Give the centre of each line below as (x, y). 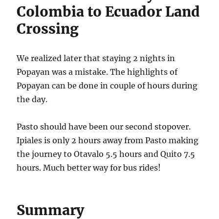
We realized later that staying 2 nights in (96, 58)
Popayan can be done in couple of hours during (107, 85)
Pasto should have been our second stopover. (104, 126)
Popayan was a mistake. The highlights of (97, 72)
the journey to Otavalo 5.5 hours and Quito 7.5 (106, 154)
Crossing (48, 29)
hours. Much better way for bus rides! (89, 167)
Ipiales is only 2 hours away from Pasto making (108, 140)
